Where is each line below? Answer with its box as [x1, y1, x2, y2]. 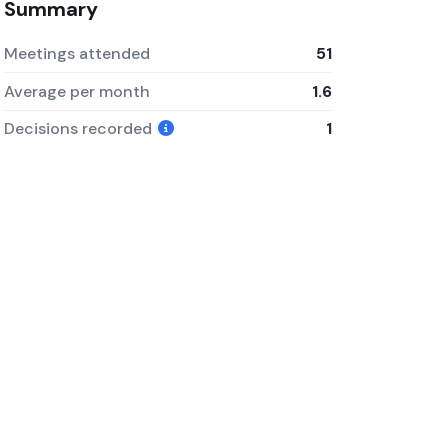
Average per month [3, 80, 150, 102]
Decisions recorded [3, 118, 156, 140]
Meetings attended [3, 42, 150, 64]
